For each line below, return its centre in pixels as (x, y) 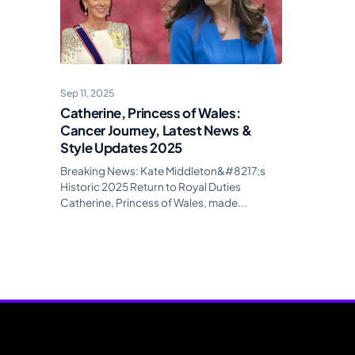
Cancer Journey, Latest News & (156, 131)
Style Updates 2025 (121, 148)
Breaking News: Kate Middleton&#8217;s (163, 171)
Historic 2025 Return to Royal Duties (151, 187)
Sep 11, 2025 (87, 94)
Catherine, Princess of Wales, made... (154, 203)
